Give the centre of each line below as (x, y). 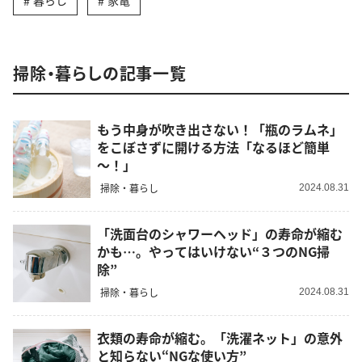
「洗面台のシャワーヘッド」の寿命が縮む (220, 233)
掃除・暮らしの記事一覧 (100, 73)
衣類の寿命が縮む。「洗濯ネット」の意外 (220, 337)
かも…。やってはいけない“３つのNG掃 (213, 251)
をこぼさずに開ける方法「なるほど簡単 (213, 147)
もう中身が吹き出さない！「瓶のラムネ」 (220, 129)
